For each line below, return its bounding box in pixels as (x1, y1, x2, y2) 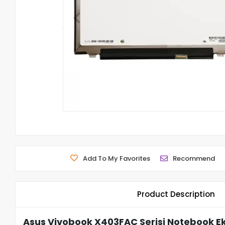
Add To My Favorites (83, 154, 151, 163)
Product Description (137, 189, 215, 199)
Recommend (173, 154, 215, 163)
